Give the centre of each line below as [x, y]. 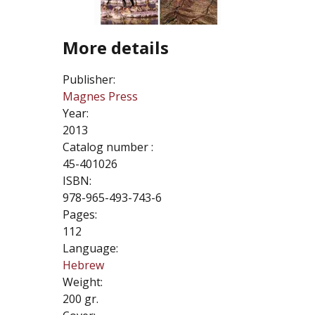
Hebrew [83, 265]
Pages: [80, 215]
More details [116, 48]
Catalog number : [108, 147]
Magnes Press [100, 97]
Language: [90, 249]
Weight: [83, 282]
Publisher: [89, 80]
